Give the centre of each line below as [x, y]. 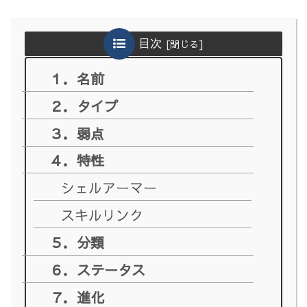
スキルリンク [102, 215]
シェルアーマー [109, 188]
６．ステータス [98, 269]
